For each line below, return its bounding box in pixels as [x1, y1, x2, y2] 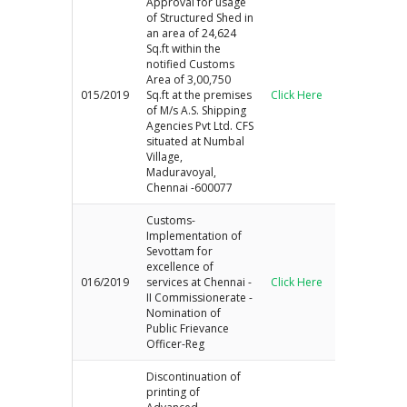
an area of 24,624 [146, 25, 237, 41]
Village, [146, 148, 184, 164]
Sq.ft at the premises [146, 86, 253, 103]
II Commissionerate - [146, 289, 253, 305]
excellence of [146, 258, 214, 274]
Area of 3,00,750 [146, 71, 232, 87]
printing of [146, 383, 201, 400]
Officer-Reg [146, 335, 205, 352]
